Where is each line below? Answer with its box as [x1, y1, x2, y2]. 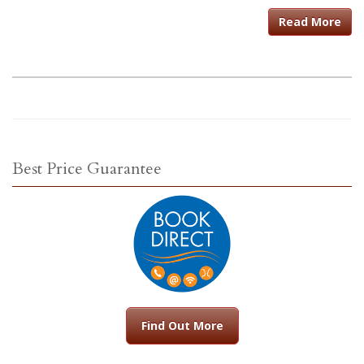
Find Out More [141, 318, 223, 334]
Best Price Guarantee [12, 158, 162, 180]
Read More [278, 14, 341, 30]
